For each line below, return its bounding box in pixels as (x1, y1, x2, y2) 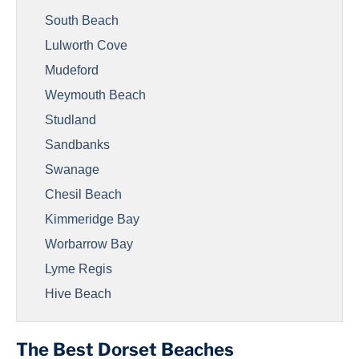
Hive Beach (45, 287, 111, 301)
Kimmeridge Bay (45, 212, 139, 226)
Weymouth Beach (45, 88, 146, 102)
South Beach (45, 14, 119, 27)
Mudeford (45, 63, 99, 77)
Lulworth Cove (45, 38, 127, 52)
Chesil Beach (45, 188, 122, 201)
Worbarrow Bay (45, 237, 133, 251)
